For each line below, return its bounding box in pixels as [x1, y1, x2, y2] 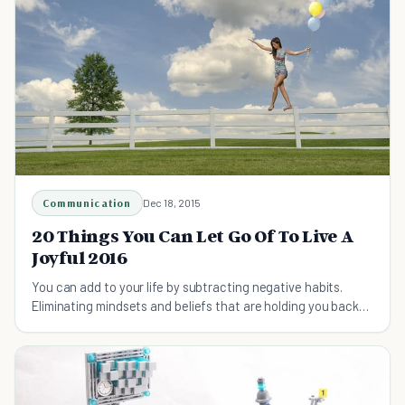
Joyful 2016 [32, 247, 127, 269]
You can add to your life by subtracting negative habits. [32, 278, 344, 296]
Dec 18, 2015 [142, 196, 201, 210]
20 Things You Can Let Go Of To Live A [32, 225, 353, 248]
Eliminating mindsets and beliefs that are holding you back [32, 297, 360, 315]
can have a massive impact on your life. [32, 316, 250, 334]
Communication [42, 196, 132, 211]
